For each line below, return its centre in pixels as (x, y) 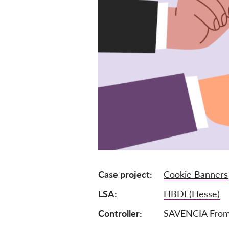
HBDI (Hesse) (192, 194)
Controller (119, 213)
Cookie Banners (196, 174)
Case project (124, 174)
